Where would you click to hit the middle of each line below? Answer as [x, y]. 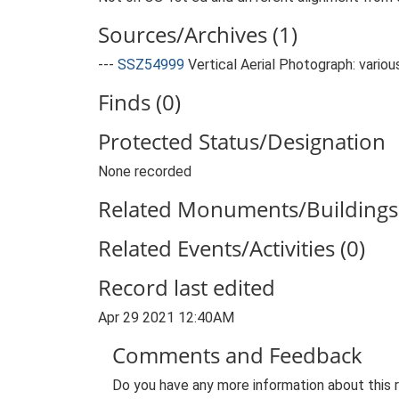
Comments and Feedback [237, 355]
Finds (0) [139, 102]
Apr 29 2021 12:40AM [166, 318]
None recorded [145, 171]
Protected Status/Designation [242, 141]
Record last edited [187, 287]
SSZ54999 [151, 65]
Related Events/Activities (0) [232, 248]
